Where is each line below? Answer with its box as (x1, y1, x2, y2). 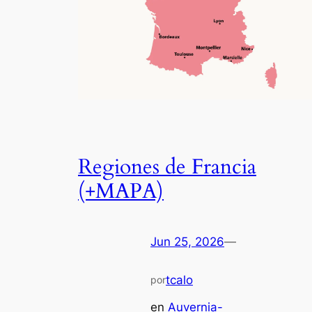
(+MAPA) (78, 177, 164, 205)
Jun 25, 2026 (150, 235, 224, 249)
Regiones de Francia (78, 153, 256, 181)
